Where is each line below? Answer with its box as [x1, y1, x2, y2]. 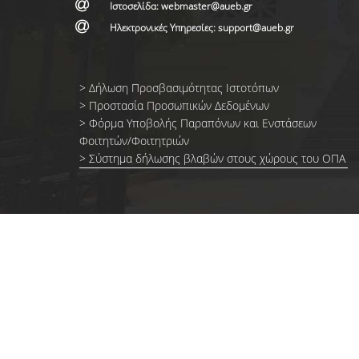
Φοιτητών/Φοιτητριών [79, 133, 189, 148]
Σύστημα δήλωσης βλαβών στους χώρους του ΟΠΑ [88, 151, 345, 166]
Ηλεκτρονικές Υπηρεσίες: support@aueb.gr [109, 21, 294, 34]
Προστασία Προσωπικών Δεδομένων [88, 98, 269, 113]
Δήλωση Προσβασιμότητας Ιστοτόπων [88, 80, 279, 95]
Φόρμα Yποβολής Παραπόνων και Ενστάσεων [88, 115, 317, 131]
